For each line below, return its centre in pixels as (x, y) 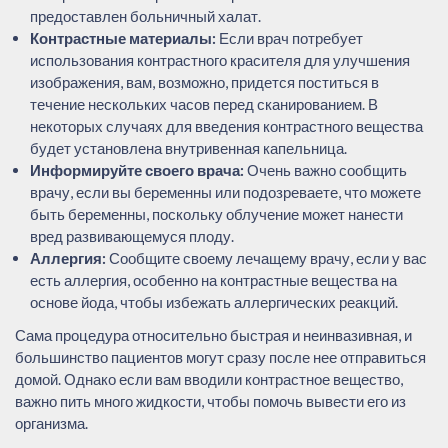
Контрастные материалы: (123, 37)
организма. (51, 422)
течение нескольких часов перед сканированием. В (204, 103)
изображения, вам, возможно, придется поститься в (204, 81)
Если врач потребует (289, 37)
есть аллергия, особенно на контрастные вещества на (213, 279)
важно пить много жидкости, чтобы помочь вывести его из (210, 400)
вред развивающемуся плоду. (132, 235)
